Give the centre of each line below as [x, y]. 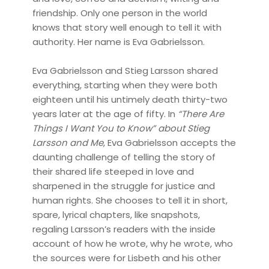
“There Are [201, 113]
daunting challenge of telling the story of [124, 157]
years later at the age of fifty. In [105, 113]
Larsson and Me [68, 142]
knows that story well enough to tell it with [127, 27]
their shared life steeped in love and [113, 171]
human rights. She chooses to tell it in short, [130, 200]
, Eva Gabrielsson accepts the [169, 142]
